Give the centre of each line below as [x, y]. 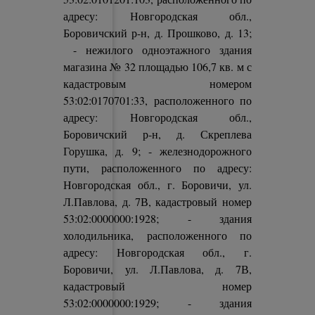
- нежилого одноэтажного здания [157, 50]
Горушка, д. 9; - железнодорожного [157, 151]
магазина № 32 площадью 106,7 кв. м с [157, 66]
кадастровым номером [157, 83]
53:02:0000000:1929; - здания [157, 303]
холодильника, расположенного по [157, 235]
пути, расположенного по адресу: [157, 168]
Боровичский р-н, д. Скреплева [157, 134]
